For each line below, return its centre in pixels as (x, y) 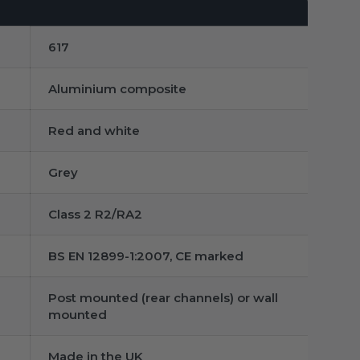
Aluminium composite (117, 88)
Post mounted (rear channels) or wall (163, 297)
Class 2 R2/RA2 (95, 214)
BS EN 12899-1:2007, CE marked (146, 256)
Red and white (94, 130)
